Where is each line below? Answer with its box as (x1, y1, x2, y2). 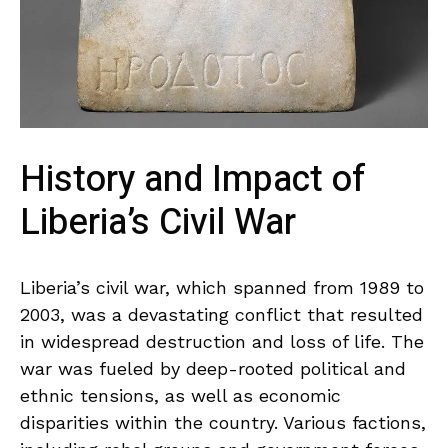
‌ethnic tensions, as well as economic (20, 385, 341, 407)
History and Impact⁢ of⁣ (20, 153, 366, 207)
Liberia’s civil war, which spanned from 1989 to (20, 277, 424, 299)
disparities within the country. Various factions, (20, 412, 426, 434)
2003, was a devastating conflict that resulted (20, 304, 423, 326)
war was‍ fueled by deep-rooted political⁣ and (20, 358, 406, 380)
